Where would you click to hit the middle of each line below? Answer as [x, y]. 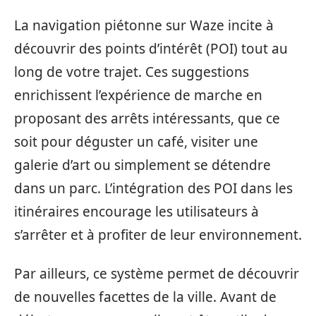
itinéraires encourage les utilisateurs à [136, 211]
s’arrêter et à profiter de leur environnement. [158, 235]
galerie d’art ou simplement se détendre [142, 165]
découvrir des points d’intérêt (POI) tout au [151, 48]
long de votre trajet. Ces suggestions [132, 72]
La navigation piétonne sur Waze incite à [144, 25]
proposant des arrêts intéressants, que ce [147, 118]
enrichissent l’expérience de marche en [138, 95]
